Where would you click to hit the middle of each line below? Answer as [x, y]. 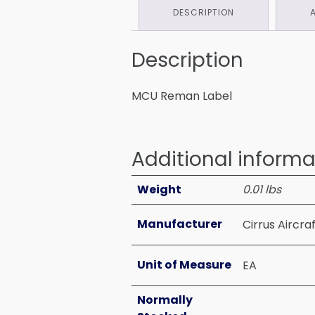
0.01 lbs [262, 189]
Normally [165, 300]
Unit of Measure [184, 265]
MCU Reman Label [182, 96]
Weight [159, 189]
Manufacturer [180, 224]
